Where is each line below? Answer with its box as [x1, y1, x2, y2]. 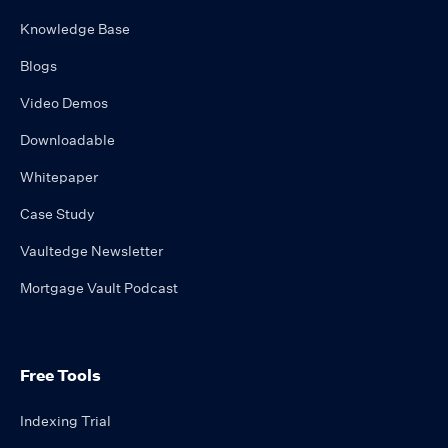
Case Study [20, 204, 95, 223]
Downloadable [20, 130, 115, 149]
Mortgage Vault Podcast [20, 278, 178, 297]
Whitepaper [20, 167, 98, 186]
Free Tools [20, 364, 101, 385]
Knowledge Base [20, 19, 130, 38]
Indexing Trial [20, 411, 111, 430]
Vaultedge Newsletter [20, 241, 163, 260]
